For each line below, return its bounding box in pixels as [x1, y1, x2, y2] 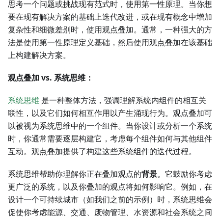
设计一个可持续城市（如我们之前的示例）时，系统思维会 [8, 194, 212, 205]
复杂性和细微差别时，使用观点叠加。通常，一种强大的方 [8, 24, 212, 35]
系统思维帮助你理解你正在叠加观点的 [8, 168, 141, 180]
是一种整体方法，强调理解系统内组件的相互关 [39, 95, 206, 106]
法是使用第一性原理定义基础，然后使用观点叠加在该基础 [8, 37, 212, 48]
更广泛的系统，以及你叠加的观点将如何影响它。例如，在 [8, 181, 212, 192]
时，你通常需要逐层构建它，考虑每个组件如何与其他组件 [8, 133, 212, 144]
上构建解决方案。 [8, 50, 71, 61]
